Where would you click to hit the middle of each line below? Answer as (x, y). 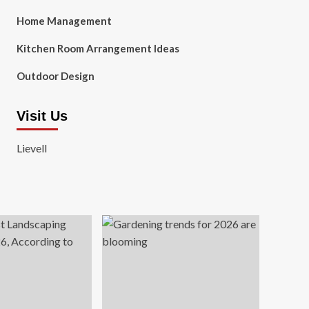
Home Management (64, 21)
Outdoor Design (55, 76)
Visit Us (42, 116)
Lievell (31, 148)
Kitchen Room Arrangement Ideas (98, 48)
